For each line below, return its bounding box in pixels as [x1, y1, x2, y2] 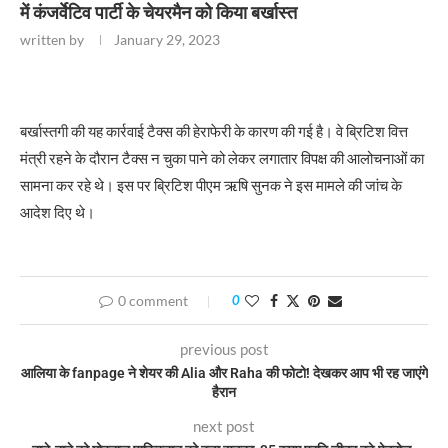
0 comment [117, 291, 188, 309]
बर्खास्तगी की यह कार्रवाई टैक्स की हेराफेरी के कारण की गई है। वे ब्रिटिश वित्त [20, 121, 408, 140]
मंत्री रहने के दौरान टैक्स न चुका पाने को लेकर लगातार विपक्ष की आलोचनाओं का [20, 148, 424, 167]
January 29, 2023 [114, 30, 220, 48]
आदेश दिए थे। [20, 202, 98, 221]
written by [20, 30, 87, 48]
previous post [179, 339, 269, 358]
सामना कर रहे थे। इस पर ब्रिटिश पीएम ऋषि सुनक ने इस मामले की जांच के [20, 175, 402, 194]
